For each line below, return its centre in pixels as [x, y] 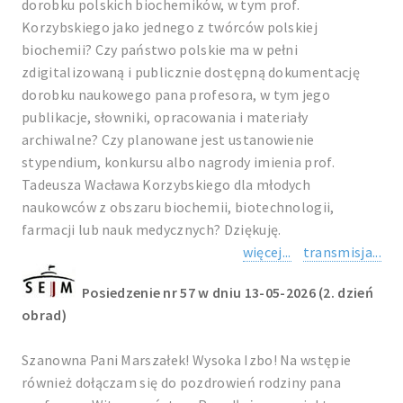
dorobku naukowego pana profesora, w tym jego [176, 94]
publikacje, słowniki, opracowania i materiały [165, 117]
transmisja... [342, 252]
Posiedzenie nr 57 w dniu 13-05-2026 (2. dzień [228, 292]
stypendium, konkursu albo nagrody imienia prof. [179, 162]
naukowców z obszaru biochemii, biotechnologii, [178, 207]
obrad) [44, 315]
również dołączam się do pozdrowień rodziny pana [182, 382]
